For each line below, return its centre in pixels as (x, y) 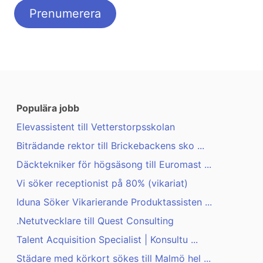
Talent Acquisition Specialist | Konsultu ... (107, 240)
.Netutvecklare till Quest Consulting (95, 221)
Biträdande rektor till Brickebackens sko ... (110, 146)
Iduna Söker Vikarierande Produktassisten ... (114, 202)
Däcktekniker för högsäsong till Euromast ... (114, 165)
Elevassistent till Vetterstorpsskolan (96, 127)
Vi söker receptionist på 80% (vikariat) (102, 183)
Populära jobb (48, 108)
